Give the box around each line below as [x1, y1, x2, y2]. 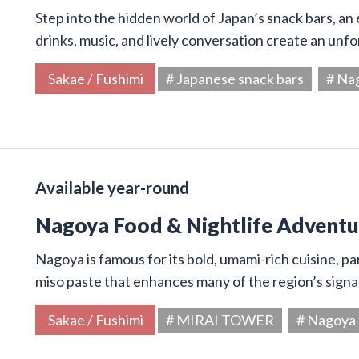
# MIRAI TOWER [166, 310, 274, 329]
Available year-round [35, 177, 189, 197]
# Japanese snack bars [166, 69, 304, 87]
